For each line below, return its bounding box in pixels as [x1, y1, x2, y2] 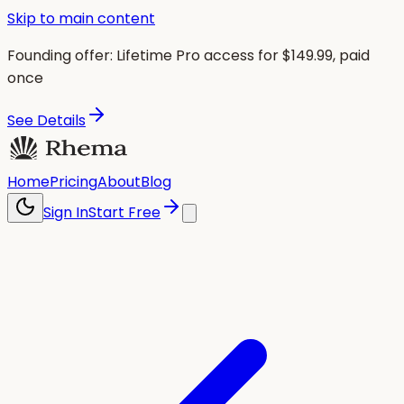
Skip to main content [7, 8, 155, 29]
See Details [7, 110, 86, 131]
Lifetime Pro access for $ [116, 45, 291, 66]
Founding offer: [7, 45, 113, 66]
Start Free [88, 202, 161, 223]
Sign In [43, 202, 88, 223]
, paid [333, 45, 370, 66]
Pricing [50, 171, 97, 192]
